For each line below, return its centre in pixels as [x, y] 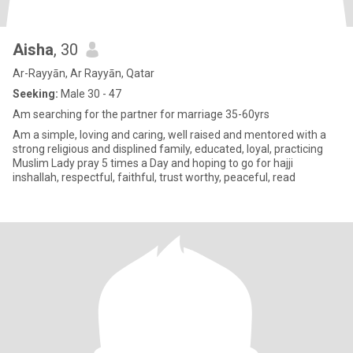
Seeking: [35, 94]
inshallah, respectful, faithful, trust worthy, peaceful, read [154, 177]
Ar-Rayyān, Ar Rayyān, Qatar [84, 73]
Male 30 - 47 [90, 94]
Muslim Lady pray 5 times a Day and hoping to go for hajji [153, 163]
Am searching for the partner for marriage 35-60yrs [141, 114]
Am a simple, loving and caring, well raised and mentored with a [169, 135]
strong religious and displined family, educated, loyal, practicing [168, 149]
